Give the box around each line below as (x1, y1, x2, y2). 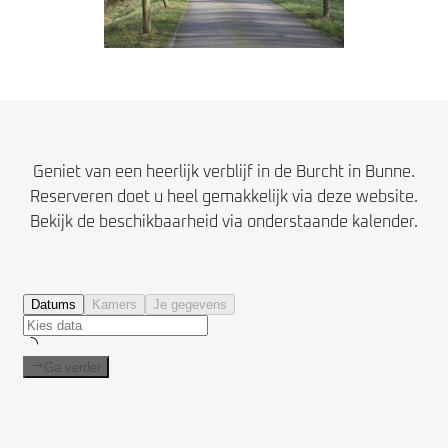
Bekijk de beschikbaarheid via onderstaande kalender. (30, 213, 418, 230)
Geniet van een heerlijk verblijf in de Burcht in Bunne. (33, 163, 415, 180)
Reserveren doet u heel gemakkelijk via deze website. (30, 188, 418, 205)
